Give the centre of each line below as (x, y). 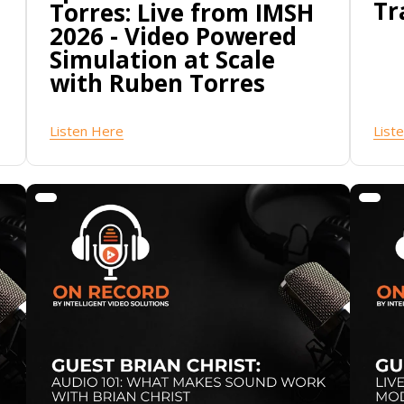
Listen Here (86, 131)
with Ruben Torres (157, 83)
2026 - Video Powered (173, 37)
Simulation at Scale (162, 60)
